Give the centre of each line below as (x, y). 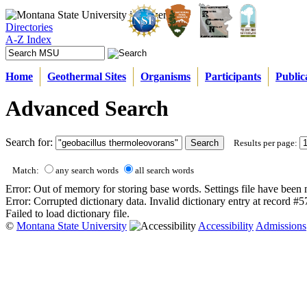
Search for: (30, 143)
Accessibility (226, 226)
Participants (233, 76)
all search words (164, 171)
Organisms (165, 76)
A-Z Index (28, 39)
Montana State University (72, 226)
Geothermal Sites (87, 76)
